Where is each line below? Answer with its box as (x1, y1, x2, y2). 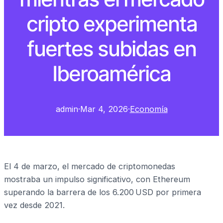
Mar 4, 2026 (80, 104, 128, 114)
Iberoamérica (52, 61, 171, 87)
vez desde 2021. (4, 200, 65, 211)
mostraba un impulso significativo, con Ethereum (4, 174, 190, 185)
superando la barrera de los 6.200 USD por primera (4, 187, 201, 198)
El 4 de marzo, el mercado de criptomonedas (4, 161, 175, 172)
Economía (129, 104, 168, 114)
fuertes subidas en (27, 36, 196, 62)
